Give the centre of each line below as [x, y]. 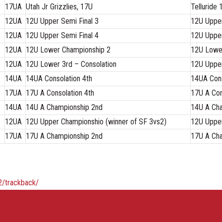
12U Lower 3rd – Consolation [71, 64]
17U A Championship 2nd [64, 136]
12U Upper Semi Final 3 [62, 21]
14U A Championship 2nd [64, 107]
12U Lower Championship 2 [68, 50]
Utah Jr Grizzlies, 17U [59, 6]
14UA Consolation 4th [59, 78]
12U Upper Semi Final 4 [62, 35]
